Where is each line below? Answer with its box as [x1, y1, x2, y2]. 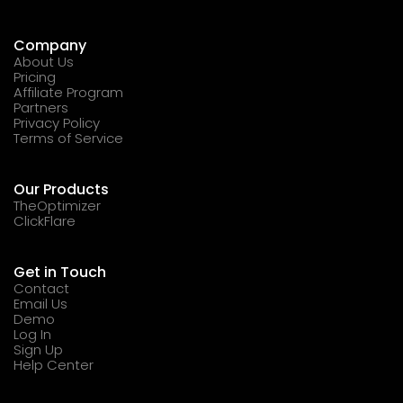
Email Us [13, 293, 67, 313]
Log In [13, 324, 51, 344]
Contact [13, 278, 69, 298]
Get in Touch [13, 261, 106, 282]
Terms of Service [13, 128, 123, 148]
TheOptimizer [13, 195, 101, 215]
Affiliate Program [13, 82, 123, 102]
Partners [13, 97, 68, 117]
